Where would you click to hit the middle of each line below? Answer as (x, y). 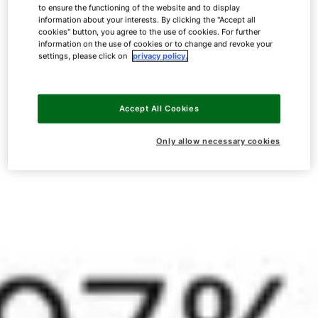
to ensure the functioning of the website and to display (139, 7)
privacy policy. (160, 56)
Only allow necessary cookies (218, 141)
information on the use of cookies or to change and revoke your (156, 44)
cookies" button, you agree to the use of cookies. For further (150, 32)
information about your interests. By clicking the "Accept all (147, 20)
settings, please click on (84, 56)
